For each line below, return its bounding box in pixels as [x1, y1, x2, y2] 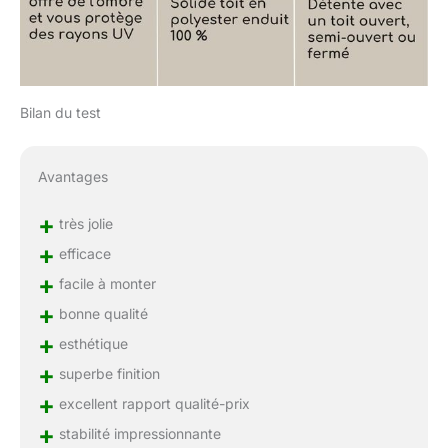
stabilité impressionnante [54, 424, 221, 442]
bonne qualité [54, 304, 148, 322]
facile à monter [54, 274, 156, 292]
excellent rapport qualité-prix [54, 394, 250, 412]
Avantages [37, 168, 108, 186]
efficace [54, 244, 111, 262]
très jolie [54, 214, 113, 232]
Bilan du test [20, 104, 101, 122]
